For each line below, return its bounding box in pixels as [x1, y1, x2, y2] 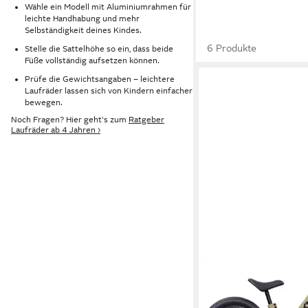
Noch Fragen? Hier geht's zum [11, 115, 129, 125]
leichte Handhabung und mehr [25, 14, 140, 24]
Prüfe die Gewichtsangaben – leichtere [25, 74, 175, 84]
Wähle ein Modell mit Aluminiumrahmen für [25, 2, 191, 12]
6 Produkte [207, 43, 257, 54]
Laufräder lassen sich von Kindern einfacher [25, 85, 192, 96]
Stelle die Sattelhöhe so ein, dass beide [25, 43, 173, 54]
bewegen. [25, 97, 63, 107]
